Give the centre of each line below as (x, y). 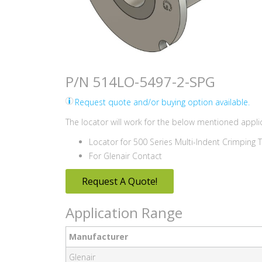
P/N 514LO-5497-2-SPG (140, 81)
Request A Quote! (120, 181)
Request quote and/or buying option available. (162, 102)
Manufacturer (99, 236)
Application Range (124, 212)
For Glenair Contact (125, 156)
